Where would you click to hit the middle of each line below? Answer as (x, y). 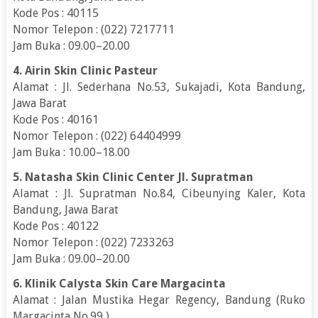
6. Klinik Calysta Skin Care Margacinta (119, 283)
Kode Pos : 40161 (55, 119)
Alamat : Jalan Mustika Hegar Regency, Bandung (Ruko (159, 300)
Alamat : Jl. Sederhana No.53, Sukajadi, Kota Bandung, (159, 87)
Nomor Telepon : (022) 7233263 (93, 242)
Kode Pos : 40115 (55, 13)
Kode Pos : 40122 (55, 226)
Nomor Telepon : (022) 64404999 (97, 136)
